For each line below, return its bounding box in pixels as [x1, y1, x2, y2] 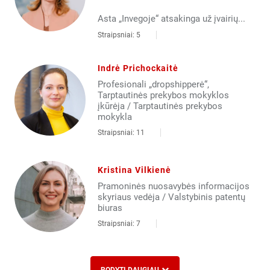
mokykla [97, 111, 132, 122]
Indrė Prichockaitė [97, 63, 178, 73]
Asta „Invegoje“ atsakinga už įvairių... [97, 13, 245, 24]
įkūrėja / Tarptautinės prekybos [97, 101, 222, 111]
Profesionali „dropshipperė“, [97, 79, 209, 90]
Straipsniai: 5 [97, 31, 140, 39]
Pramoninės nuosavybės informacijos [97, 180, 250, 192]
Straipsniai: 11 [97, 128, 145, 137]
